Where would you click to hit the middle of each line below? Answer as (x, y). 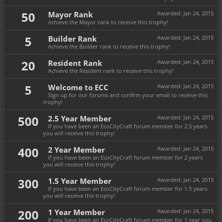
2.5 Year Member (80, 118)
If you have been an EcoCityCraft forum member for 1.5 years (128, 189)
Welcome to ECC (78, 87)
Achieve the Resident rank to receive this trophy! (111, 71)
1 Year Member (77, 212)
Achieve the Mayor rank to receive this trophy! (108, 22)
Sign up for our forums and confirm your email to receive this (128, 95)
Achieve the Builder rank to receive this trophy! (109, 46)
